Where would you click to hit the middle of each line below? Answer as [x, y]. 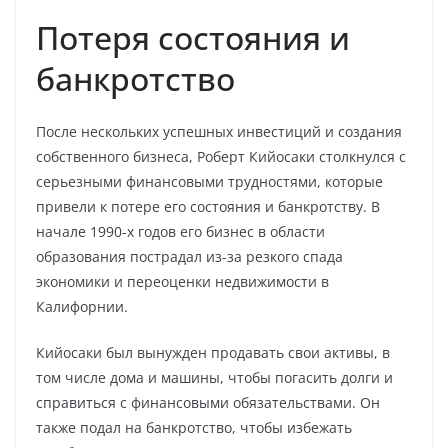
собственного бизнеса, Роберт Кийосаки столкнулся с [221, 156]
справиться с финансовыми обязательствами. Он [208, 402]
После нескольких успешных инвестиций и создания [219, 131]
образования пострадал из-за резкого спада [189, 256]
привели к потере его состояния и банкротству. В [208, 206]
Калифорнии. [82, 306]
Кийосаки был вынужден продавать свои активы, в [213, 352]
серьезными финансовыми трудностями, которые [209, 181]
